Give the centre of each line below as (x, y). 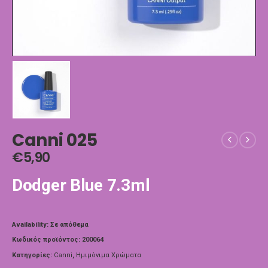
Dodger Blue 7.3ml (81, 185)
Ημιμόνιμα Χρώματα (109, 255)
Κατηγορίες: (33, 255)
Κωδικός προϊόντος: (47, 240)
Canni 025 (55, 140)
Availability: (31, 224)
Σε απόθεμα (69, 224)
